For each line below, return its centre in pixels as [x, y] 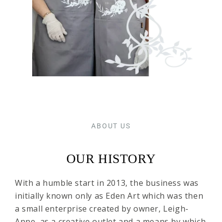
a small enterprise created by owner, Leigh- [102, 209]
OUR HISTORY [111, 159]
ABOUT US [111, 126]
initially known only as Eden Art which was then [109, 196]
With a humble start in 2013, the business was [107, 183]
